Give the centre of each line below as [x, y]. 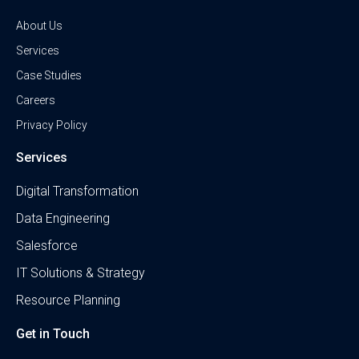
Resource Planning [68, 301]
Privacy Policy [52, 125]
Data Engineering [63, 219]
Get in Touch [53, 334]
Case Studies [49, 76]
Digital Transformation [77, 192]
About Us [39, 26]
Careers [36, 101]
